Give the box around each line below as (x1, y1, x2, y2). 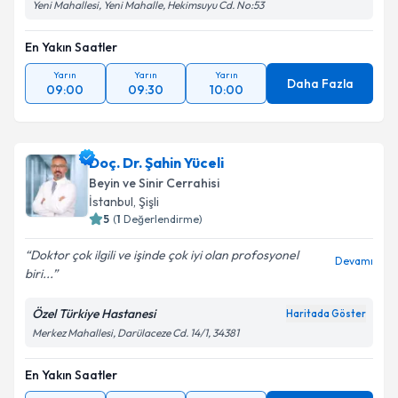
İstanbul (89, 194, 133, 210)
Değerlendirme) (123, 212, 203, 226)
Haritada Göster (286, 307, 366, 320)
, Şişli (133, 194, 159, 210)
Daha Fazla (286, 76, 354, 92)
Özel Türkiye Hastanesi (32, 306, 155, 322)
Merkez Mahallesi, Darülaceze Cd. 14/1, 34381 (32, 326, 239, 339)
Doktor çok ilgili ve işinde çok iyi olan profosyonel (30, 247, 298, 263)
